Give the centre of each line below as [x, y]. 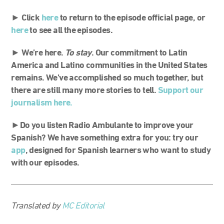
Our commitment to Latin [141, 53]
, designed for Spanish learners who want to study [118, 150]
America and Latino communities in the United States [109, 65]
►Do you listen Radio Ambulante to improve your [102, 125]
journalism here [41, 103]
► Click [26, 18]
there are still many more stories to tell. [84, 90]
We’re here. [43, 53]
